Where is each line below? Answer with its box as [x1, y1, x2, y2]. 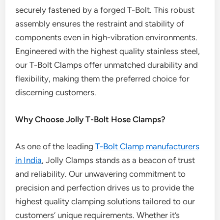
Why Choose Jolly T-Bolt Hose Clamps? [15, 114, 166, 124]
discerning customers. [15, 87, 97, 97]
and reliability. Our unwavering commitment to [15, 169, 186, 179]
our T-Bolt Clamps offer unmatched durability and [15, 60, 198, 70]
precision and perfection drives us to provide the [15, 183, 194, 192]
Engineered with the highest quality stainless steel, [15, 46, 200, 56]
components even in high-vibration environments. [15, 32, 198, 42]
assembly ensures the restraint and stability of [15, 19, 185, 28]
